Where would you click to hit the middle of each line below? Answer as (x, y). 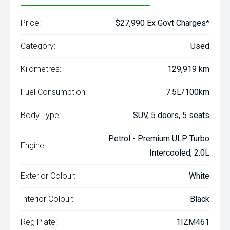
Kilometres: (41, 69)
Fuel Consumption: (54, 92)
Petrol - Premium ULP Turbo (159, 139)
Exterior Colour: (48, 176)
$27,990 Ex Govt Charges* (162, 23)
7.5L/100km (188, 92)
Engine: (33, 146)
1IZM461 (193, 222)
